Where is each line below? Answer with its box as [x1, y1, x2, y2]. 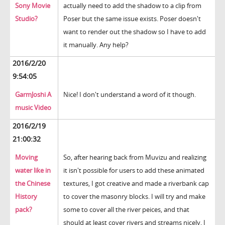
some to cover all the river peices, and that [63, 205, 189, 214]
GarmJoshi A [15, 90, 51, 99]
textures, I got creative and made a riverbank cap [63, 179, 209, 188]
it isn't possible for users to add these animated [63, 166, 204, 175]
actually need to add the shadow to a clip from [63, 1, 201, 11]
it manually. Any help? [63, 40, 129, 50]
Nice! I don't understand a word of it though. [63, 90, 196, 99]
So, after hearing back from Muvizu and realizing [63, 153, 206, 162]
